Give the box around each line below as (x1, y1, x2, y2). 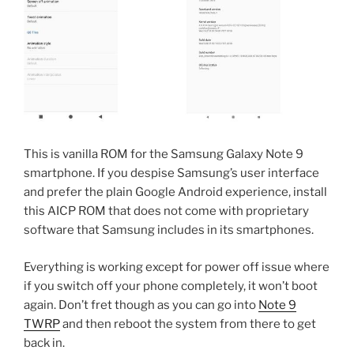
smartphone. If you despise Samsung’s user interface (24, 166, 319, 181)
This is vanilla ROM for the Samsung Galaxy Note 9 (24, 147, 303, 162)
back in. (24, 335, 65, 350)
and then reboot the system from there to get (60, 316, 316, 331)
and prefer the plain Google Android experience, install (24, 185, 327, 200)
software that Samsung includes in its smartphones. (24, 223, 314, 238)
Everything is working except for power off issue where (24, 259, 330, 274)
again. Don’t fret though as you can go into (24, 297, 258, 312)
